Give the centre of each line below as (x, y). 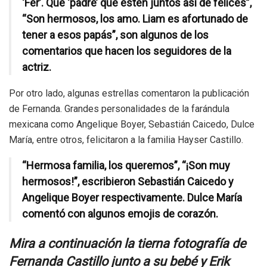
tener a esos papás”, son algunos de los (115, 35)
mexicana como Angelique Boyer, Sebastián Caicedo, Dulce (132, 125)
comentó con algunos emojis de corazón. (120, 214)
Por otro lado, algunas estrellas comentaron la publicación (129, 94)
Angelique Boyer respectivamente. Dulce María (132, 198)
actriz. (37, 67)
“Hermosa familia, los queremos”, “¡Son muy (126, 166)
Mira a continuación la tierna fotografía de (127, 243)
